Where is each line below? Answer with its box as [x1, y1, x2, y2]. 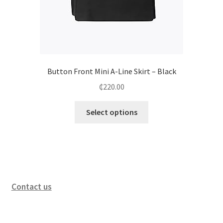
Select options [86, 107, 137, 117]
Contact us [11, 181, 52, 193]
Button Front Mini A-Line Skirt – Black [47, 66, 176, 77]
